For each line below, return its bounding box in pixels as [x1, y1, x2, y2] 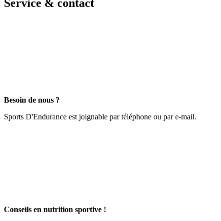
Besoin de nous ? [4, 95, 60, 104]
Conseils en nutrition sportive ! [4, 205, 106, 214]
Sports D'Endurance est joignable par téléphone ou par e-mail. [4, 112, 196, 121]
